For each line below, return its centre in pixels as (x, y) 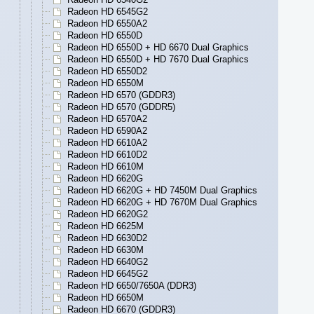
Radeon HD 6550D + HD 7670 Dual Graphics (158, 60)
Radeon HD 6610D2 (107, 155)
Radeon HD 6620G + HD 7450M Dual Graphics (162, 191)
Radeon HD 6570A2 (107, 119)
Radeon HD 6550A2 (107, 24)
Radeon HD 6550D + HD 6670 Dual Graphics (158, 48)
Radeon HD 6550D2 (107, 71)
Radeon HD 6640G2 (108, 262)
